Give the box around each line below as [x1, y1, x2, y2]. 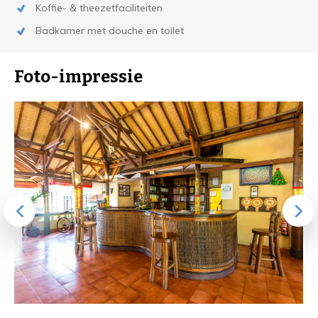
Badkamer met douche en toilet [35, 24, 184, 37]
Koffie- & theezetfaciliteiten [35, 1, 163, 14]
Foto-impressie [14, 67, 143, 87]
